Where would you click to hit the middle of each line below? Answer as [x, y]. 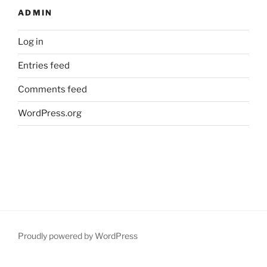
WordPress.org [50, 114]
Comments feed [52, 90]
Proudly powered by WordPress [78, 236]
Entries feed [44, 66]
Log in [31, 42]
